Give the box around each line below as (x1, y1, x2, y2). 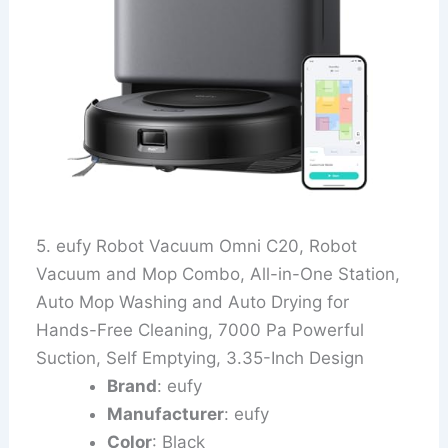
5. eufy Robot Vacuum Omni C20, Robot (36, 236, 358, 257)
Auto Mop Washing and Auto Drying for (36, 292, 350, 313)
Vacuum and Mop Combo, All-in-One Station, (36, 264, 401, 285)
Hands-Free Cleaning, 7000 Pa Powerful (36, 320, 365, 341)
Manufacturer (107, 404, 225, 425)
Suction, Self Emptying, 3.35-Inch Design (36, 348, 365, 369)
